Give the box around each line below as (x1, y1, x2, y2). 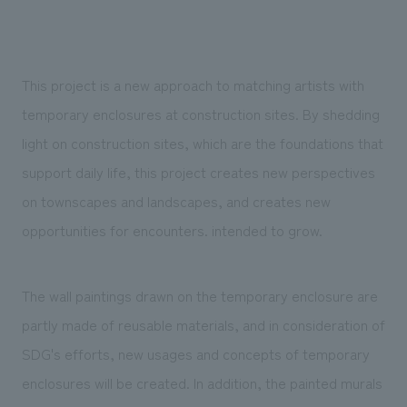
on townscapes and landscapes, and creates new (21, 189, 331, 212)
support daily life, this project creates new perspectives (21, 160, 375, 183)
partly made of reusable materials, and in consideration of (21, 313, 385, 335)
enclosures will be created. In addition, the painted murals (21, 371, 382, 393)
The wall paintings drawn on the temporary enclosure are (21, 283, 378, 306)
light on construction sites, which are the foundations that (21, 131, 383, 154)
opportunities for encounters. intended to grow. (21, 218, 323, 241)
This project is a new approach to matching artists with (21, 73, 364, 95)
